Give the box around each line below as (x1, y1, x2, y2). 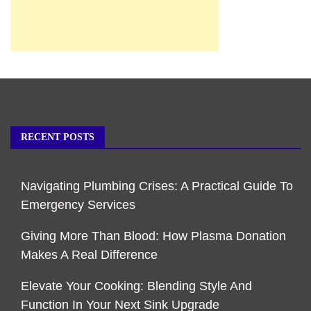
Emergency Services (21, 198, 135, 212)
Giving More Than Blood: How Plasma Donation (21, 229, 286, 244)
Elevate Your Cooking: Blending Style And (21, 279, 252, 294)
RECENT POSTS (21, 132, 94, 143)
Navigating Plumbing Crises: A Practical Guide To (21, 179, 293, 194)
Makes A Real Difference (21, 248, 158, 262)
